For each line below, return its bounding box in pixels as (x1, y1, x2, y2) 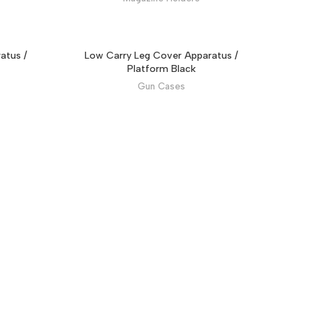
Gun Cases (137, 80, 185, 92)
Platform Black (126, 63, 196, 75)
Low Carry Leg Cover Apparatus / (84, 50, 238, 62)
